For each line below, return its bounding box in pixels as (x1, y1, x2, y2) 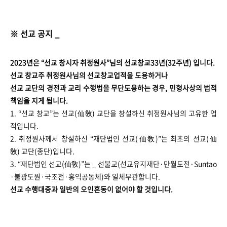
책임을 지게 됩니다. (10, 95, 69, 106)
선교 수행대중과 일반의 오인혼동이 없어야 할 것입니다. (10, 184, 174, 195)
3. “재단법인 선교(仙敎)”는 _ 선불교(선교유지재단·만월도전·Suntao (10, 159, 217, 169)
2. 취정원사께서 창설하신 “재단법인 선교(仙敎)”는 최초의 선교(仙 (10, 133, 217, 144)
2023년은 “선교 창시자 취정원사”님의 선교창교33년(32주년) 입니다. (10, 57, 215, 68)
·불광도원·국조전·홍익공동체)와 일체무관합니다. (10, 171, 160, 182)
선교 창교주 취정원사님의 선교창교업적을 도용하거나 (10, 70, 169, 81)
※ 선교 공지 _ (10, 27, 59, 40)
